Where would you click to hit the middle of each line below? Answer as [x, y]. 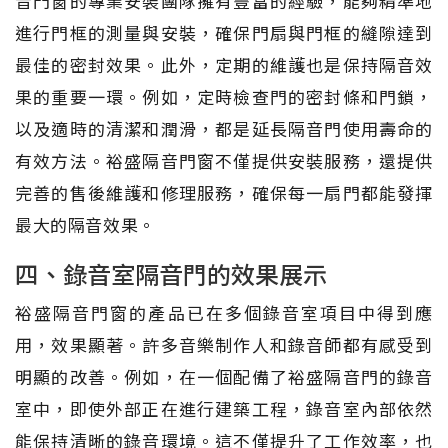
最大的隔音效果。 [85, 224]
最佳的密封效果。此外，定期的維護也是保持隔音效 [224, 64]
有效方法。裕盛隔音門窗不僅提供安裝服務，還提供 [224, 160]
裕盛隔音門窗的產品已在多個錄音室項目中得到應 [224, 312]
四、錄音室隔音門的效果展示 [171, 273]
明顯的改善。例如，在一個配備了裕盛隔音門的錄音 [224, 376]
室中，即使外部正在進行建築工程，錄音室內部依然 [224, 408]
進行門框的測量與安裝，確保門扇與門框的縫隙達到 [224, 32]
